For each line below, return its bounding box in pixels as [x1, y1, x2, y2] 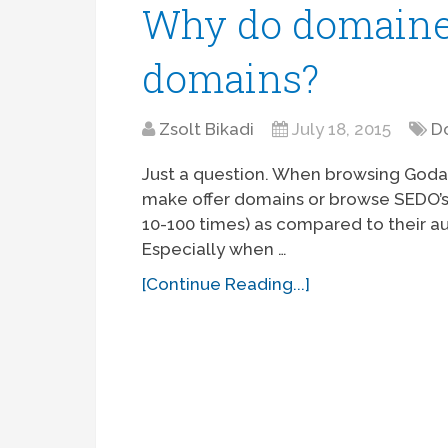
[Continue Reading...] [142, 274, 311, 295]
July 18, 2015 [292, 119, 392, 140]
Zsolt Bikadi [159, 119, 255, 140]
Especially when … [142, 239, 288, 260]
